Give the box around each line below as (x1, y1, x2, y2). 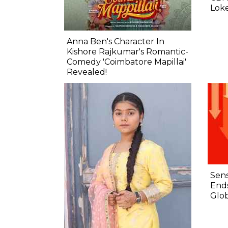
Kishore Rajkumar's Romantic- (67, 46, 188, 56)
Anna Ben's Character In (67, 36, 164, 46)
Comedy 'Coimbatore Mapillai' (67, 56, 186, 67)
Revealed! (67, 67, 107, 77)
